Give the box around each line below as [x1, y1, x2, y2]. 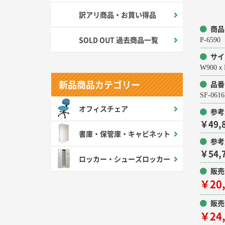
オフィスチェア [79, 103, 128, 114]
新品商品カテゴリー [59, 78, 140, 91]
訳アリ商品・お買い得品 [79, 10, 156, 20]
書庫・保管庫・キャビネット [79, 129, 170, 139]
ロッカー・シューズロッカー [79, 154, 170, 164]
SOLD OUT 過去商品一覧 [79, 35, 158, 45]
